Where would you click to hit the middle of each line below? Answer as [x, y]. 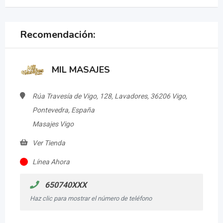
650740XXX [65, 185]
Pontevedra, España [63, 110]
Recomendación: [57, 35]
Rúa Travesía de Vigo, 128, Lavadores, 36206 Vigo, [110, 96]
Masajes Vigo [53, 124]
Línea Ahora [51, 162]
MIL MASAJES [81, 70]
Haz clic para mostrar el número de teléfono [91, 199]
